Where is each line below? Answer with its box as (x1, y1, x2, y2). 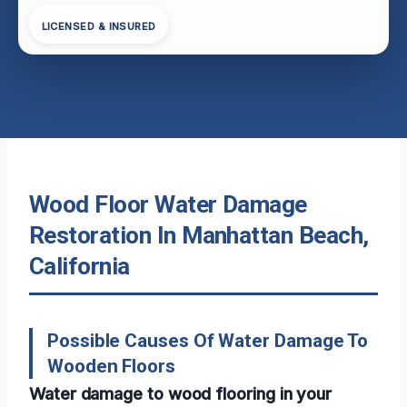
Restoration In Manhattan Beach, (29, 221, 369, 249)
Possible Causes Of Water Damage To (47, 329, 369, 352)
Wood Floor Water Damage (29, 190, 307, 218)
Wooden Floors (47, 354, 175, 377)
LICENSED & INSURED (41, 20, 156, 34)
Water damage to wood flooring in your (29, 382, 333, 403)
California (29, 252, 130, 280)
